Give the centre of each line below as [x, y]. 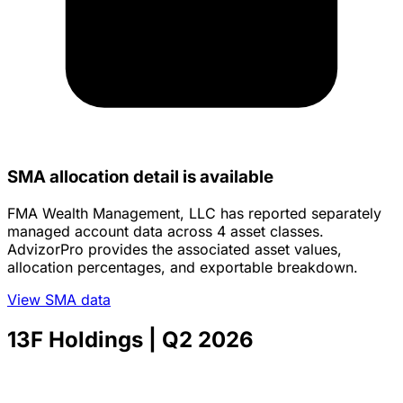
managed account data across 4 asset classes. [166, 232]
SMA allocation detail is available [140, 177]
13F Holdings [75, 339]
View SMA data [59, 300]
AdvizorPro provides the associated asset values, [175, 250]
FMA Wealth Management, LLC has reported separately [194, 214]
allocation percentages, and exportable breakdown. [183, 268]
